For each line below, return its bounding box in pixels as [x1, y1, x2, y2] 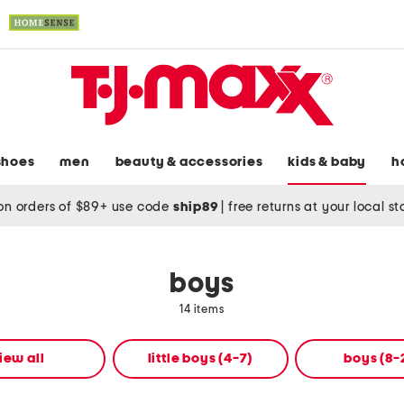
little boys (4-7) [147, 352, 253, 366]
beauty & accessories [115, 155, 263, 170]
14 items [179, 304, 225, 317]
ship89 [172, 199, 222, 214]
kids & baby [288, 155, 367, 170]
